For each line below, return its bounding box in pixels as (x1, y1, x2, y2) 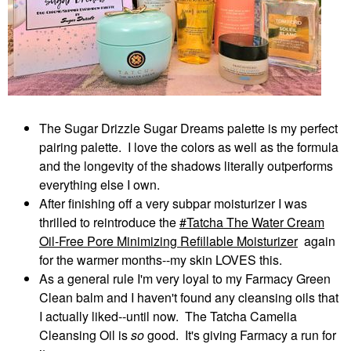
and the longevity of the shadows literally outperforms (39, 157, 333, 175)
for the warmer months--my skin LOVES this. (39, 251, 282, 270)
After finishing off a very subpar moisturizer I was (39, 194, 307, 213)
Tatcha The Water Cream (186, 213, 324, 232)
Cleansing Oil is (39, 326, 131, 345)
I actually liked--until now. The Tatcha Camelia (39, 307, 297, 326)
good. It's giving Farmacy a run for (144, 326, 336, 345)
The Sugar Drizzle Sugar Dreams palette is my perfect (39, 119, 338, 138)
